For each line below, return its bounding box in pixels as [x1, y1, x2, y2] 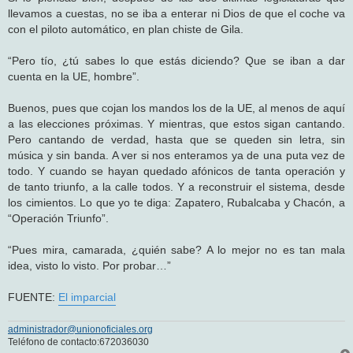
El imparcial [58, 290, 116, 303]
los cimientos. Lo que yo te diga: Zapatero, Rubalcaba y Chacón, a [8, 195, 345, 209]
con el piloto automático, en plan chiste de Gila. [8, 22, 243, 35]
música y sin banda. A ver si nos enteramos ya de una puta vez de [8, 148, 345, 162]
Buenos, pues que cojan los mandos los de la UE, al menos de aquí [8, 101, 345, 114]
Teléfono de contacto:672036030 [8, 336, 149, 348]
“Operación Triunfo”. [8, 211, 109, 225]
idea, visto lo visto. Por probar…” [8, 258, 171, 272]
